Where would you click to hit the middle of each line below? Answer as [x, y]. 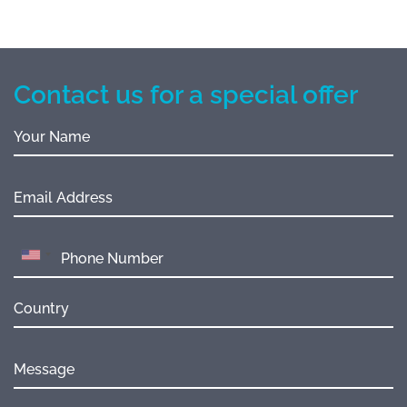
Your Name [52, 136]
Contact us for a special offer [186, 94]
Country [41, 308]
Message [44, 369]
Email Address [63, 197]
